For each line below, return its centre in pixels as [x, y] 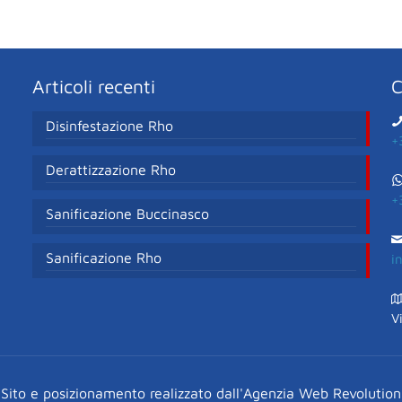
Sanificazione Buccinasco [127, 213]
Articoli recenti [93, 86]
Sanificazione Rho [103, 257]
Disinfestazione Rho [109, 125]
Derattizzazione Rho [110, 169]
